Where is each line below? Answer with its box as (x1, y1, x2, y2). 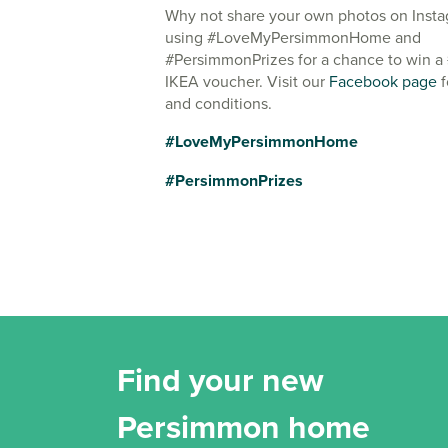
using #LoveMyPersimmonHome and (165, 26, 421, 49)
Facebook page (329, 70, 437, 93)
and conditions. (165, 92, 272, 115)
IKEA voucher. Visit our (165, 70, 329, 93)
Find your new (117, 356, 324, 404)
